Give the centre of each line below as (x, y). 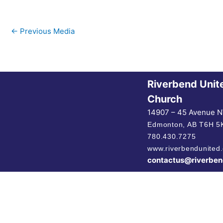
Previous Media (46, 31)
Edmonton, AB (173, 125)
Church (165, 99)
